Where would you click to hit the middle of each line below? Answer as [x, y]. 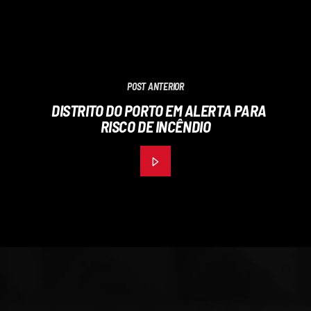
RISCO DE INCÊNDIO [155, 126]
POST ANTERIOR [155, 86]
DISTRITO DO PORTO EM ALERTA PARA [159, 110]
